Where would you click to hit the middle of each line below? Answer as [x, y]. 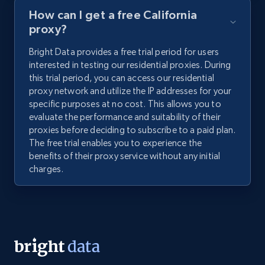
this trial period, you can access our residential [122, 78]
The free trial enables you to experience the [116, 143]
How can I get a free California [113, 15]
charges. [46, 169]
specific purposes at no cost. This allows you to [125, 104]
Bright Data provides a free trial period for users [124, 52]
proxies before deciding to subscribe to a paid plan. [132, 130]
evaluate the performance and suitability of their [125, 117]
